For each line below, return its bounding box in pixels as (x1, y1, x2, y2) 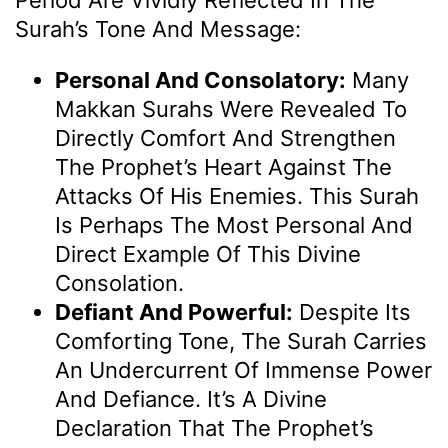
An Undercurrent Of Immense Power (55, 357, 432, 384)
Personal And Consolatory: (55, 67, 346, 94)
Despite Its (293, 299, 411, 326)
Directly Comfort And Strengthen (55, 125, 396, 152)
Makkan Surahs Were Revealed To (55, 96, 407, 123)
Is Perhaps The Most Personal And (55, 212, 413, 239)
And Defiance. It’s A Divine (55, 386, 327, 413)
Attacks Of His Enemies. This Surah (55, 183, 419, 210)
